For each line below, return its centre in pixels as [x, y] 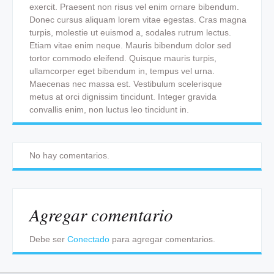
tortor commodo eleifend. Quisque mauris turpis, [123, 58]
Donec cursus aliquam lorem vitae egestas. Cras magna [138, 19]
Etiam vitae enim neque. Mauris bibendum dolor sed [130, 45]
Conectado [88, 239]
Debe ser [48, 239]
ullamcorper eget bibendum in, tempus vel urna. [122, 71]
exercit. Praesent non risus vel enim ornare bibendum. [134, 6]
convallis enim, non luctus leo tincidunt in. [109, 109]
